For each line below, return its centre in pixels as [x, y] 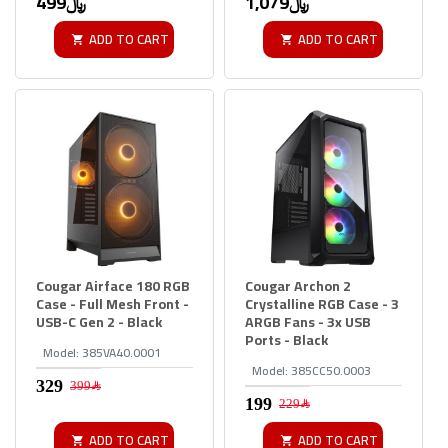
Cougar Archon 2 [297, 285]
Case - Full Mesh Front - [112, 303]
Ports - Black [286, 339]
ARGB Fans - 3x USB [307, 321]
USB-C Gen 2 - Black [99, 321]
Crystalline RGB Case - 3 [321, 303]
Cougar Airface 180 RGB [113, 285]
